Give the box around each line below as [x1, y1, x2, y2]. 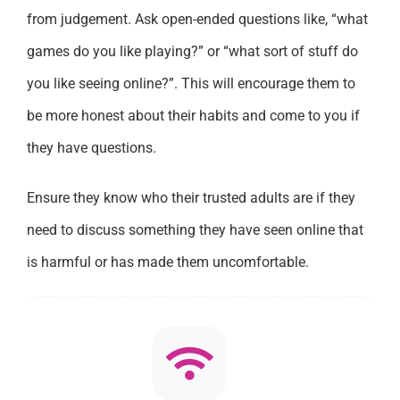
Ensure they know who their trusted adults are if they [26, 188, 355, 206]
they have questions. [26, 138, 156, 156]
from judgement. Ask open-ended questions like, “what [26, 10, 368, 28]
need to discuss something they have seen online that [26, 221, 363, 238]
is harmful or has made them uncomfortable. [26, 253, 309, 271]
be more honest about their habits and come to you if [26, 106, 360, 124]
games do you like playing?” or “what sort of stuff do [26, 42, 358, 60]
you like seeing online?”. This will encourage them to [26, 74, 355, 92]
